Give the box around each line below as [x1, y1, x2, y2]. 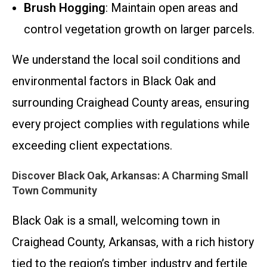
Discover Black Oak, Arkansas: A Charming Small [12, 169, 249, 182]
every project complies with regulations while [12, 117, 250, 132]
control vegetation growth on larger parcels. [24, 22, 254, 37]
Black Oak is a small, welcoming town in [12, 213, 220, 228]
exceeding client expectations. [12, 138, 172, 153]
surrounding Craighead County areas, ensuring [12, 95, 249, 110]
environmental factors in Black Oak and [12, 74, 216, 89]
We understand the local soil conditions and [12, 52, 240, 67]
